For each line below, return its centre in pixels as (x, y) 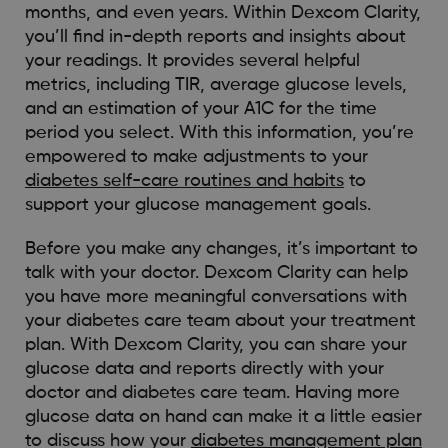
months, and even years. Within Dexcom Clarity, (222, 12)
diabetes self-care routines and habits (184, 180)
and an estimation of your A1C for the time (200, 108)
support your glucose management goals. (197, 204)
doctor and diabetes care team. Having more (212, 392)
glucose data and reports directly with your (204, 368)
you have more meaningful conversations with (215, 296)
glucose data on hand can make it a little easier (223, 416)
